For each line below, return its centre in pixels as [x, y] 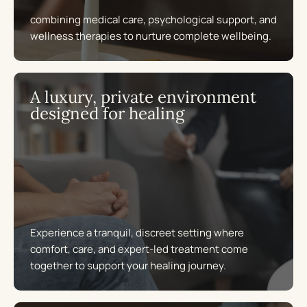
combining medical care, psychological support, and [153, 19]
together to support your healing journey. [128, 265]
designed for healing [107, 113]
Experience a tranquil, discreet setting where [137, 232]
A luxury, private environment [143, 97]
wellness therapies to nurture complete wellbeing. [151, 36]
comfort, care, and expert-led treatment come [139, 249]
